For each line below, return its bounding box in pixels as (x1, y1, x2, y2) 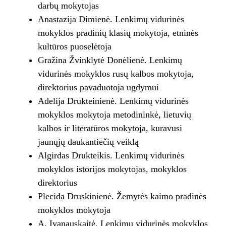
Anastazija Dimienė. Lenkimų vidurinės (37, 14, 184, 25)
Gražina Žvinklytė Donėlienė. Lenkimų (37, 55, 182, 66)
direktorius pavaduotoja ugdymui (37, 82, 159, 93)
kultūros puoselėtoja (37, 41, 111, 52)
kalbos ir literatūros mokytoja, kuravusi (37, 123, 182, 134)
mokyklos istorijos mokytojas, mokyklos (37, 164, 187, 175)
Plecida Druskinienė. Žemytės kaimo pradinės (37, 191, 206, 202)
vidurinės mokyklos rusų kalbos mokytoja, (37, 69, 194, 79)
